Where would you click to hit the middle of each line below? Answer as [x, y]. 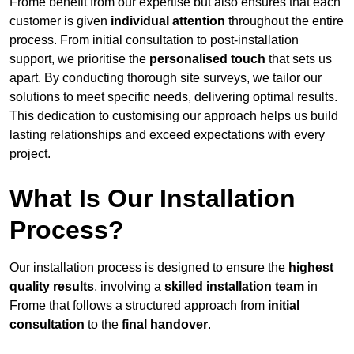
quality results [52, 287]
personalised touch [207, 59]
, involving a [129, 287]
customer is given [60, 21]
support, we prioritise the [79, 59]
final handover [165, 325]
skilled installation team [234, 287]
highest [311, 268]
